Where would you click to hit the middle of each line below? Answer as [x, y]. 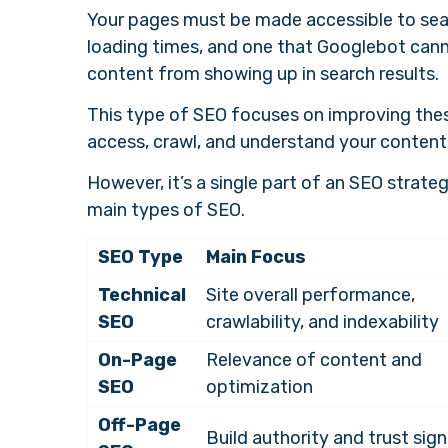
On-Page [137, 360]
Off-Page [139, 425]
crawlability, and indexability [322, 322]
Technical [142, 295]
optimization [261, 387]
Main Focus [256, 257]
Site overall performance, [310, 295]
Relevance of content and [314, 360]
